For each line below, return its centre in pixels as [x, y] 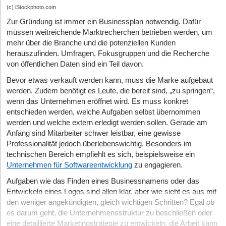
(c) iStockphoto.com [31, 7]
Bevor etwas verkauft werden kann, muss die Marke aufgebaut [110, 80]
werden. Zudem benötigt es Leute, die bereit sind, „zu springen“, [111, 91]
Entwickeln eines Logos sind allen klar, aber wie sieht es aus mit [111, 192]
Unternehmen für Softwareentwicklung [69, 165]
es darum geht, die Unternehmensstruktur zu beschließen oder [109, 213]
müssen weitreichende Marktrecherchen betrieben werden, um [109, 33]
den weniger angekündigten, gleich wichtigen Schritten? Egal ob [110, 203]
